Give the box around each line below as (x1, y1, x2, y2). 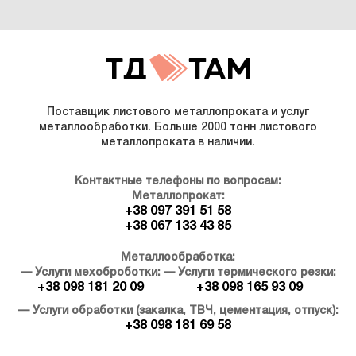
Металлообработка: (121, 252, 235, 263)
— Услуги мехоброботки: (20, 267, 161, 278)
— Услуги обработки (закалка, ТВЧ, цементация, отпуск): (17, 305, 339, 316)
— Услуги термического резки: (163, 267, 336, 278)
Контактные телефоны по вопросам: (75, 176, 281, 187)
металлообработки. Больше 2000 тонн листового (39, 122, 317, 133)
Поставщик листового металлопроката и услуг (47, 106, 309, 118)
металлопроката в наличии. (101, 137, 255, 148)
